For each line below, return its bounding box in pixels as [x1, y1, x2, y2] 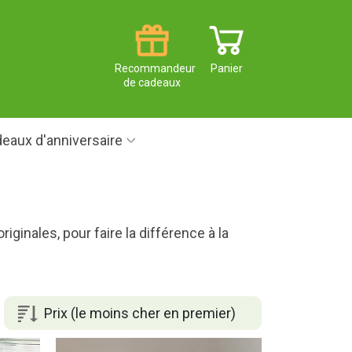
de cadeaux [123, 76, 181, 90]
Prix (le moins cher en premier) [43, 304, 236, 321]
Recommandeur [115, 62, 196, 75]
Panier [211, 62, 243, 75]
